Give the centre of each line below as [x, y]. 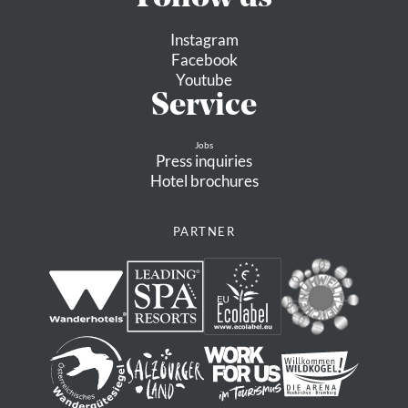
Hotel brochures [204, 180]
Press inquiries [204, 160]
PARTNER [204, 231]
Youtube [204, 79]
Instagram [204, 39]
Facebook [204, 59]
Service [204, 107]
